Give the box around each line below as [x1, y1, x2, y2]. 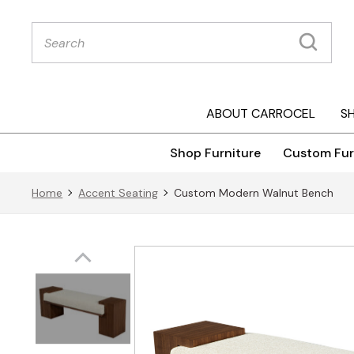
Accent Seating [78, 186, 159, 201]
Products [31, 19, 85, 36]
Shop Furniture [170, 145, 261, 162]
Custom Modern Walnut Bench [174, 186, 334, 201]
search [31, 32, 71, 48]
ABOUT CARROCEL [205, 105, 315, 122]
